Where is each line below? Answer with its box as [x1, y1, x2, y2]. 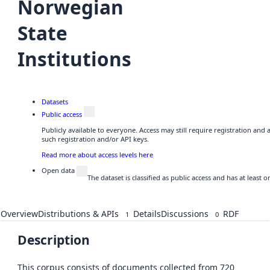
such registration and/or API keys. [42, 134, 149, 144]
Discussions [161, 208, 209, 219]
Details [133, 208, 161, 219]
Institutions [17, 45, 131, 72]
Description [17, 231, 90, 249]
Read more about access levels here [42, 150, 153, 160]
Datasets [42, 97, 68, 107]
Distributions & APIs [38, 208, 119, 219]
